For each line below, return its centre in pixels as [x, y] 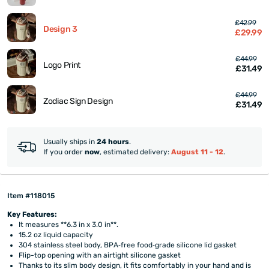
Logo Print [62, 65]
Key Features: [32, 214]
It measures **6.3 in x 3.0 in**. [69, 224]
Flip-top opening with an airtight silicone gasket [100, 255]
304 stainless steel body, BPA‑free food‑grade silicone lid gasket [128, 245]
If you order [64, 152]
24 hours [113, 142]
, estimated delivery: [135, 152]
